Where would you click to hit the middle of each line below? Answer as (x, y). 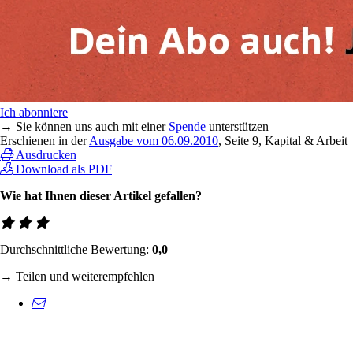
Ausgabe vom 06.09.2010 (154, 140)
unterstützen (237, 126)
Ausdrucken (46, 154)
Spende (187, 126)
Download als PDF (64, 169)
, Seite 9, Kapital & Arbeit (283, 140)
